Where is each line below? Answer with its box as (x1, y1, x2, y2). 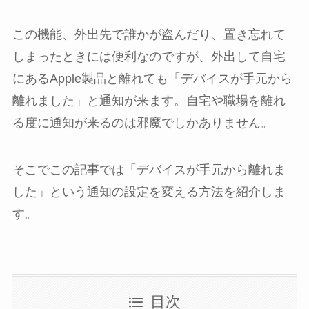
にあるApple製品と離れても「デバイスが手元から (12, 71, 292, 86)
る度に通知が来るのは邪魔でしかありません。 (12, 115, 273, 130)
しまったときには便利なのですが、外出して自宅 (12, 49, 286, 63)
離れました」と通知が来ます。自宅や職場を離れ (12, 93, 286, 108)
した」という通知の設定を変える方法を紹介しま (12, 184, 286, 199)
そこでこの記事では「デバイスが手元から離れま (12, 162, 286, 177)
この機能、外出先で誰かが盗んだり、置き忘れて (12, 27, 286, 41)
